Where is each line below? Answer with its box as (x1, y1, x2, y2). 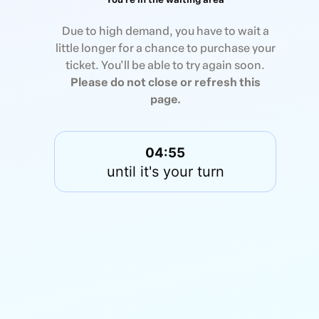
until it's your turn (106, 162, 224, 180)
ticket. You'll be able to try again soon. (66, 58, 265, 72)
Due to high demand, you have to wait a (61, 23, 269, 38)
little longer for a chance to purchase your (55, 41, 276, 55)
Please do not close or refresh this (70, 75, 261, 89)
